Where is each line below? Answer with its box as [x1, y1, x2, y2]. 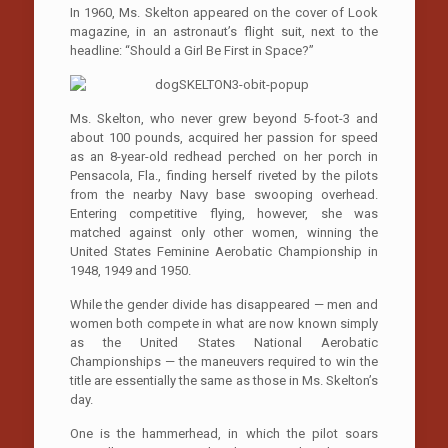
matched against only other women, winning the [69, 224, 379, 240]
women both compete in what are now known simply [69, 315, 379, 331]
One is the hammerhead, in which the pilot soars [69, 425, 379, 441]
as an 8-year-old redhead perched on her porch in [69, 148, 379, 164]
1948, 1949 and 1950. [69, 262, 191, 278]
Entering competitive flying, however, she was [69, 205, 379, 221]
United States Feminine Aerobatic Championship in [69, 243, 379, 259]
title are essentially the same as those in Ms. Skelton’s [69, 372, 379, 388]
